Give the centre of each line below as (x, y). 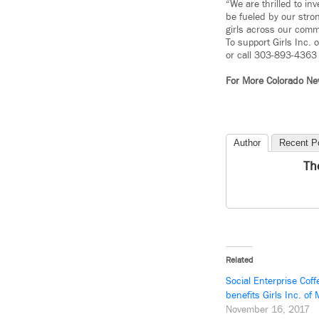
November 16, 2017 (268, 310)
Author (247, 143)
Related (239, 261)
